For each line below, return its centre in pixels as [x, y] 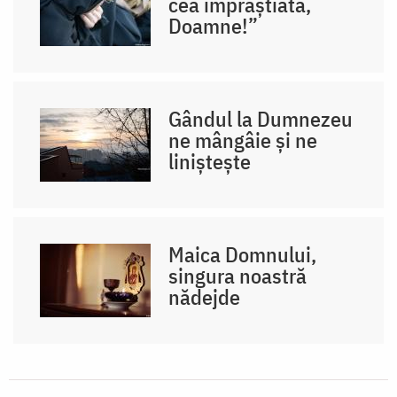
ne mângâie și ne [243, 140]
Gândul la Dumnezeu [261, 118]
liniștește [210, 161]
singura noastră [238, 275]
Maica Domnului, [243, 254]
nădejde [205, 296]
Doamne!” [214, 25]
